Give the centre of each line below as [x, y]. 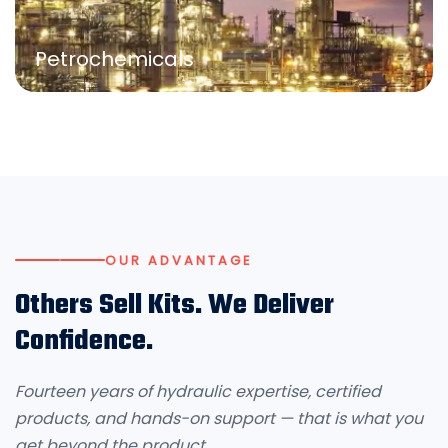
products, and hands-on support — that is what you [219, 418]
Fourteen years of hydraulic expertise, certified [198, 391]
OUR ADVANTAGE [179, 260]
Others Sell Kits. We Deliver [174, 305]
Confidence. [84, 341]
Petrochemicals [114, 59]
